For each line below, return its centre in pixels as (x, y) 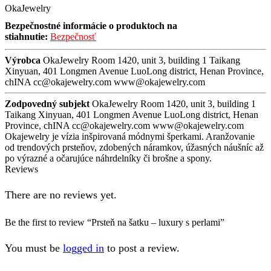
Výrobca (23, 60)
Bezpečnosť (73, 37)
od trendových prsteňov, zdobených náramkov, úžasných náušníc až (134, 148)
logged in (83, 248)
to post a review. (142, 248)
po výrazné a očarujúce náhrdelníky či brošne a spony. (108, 158)
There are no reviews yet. (61, 194)
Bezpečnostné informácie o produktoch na (91, 26)
